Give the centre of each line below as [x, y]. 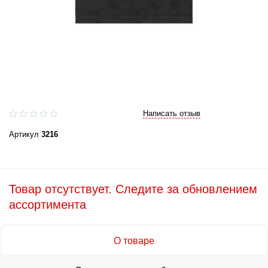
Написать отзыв [172, 113]
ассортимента [48, 205]
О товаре [134, 241]
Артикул [25, 134]
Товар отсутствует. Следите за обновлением [133, 189]
